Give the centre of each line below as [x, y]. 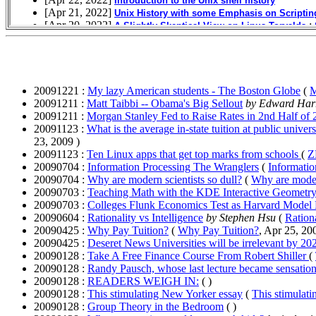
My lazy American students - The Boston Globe [194, 90]
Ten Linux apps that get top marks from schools [194, 154]
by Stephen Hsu [242, 217]
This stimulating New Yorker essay [165, 293]
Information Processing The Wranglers [173, 166]
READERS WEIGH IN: [143, 281]
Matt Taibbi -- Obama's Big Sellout [165, 103]
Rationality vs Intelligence [145, 217]
